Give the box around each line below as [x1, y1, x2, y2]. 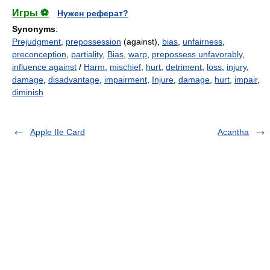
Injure [152, 75, 174, 84]
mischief [110, 62, 141, 72]
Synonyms [12, 24, 55, 34]
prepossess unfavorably [152, 49, 242, 59]
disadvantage [48, 75, 99, 84]
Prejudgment [12, 37, 61, 46]
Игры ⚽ [12, 8, 49, 18]
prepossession [66, 37, 121, 46]
